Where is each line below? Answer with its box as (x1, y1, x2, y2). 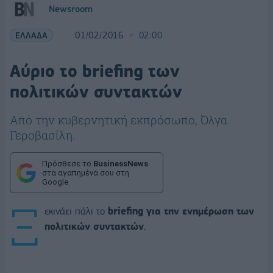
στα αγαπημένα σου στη (42, 168, 129, 177)
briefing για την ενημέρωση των (108, 205, 254, 217)
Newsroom (49, 4, 93, 15)
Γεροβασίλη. (10, 127, 75, 143)
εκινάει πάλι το (44, 205, 108, 217)
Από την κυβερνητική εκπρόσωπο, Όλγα (10, 112, 227, 127)
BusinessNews (93, 159, 148, 168)
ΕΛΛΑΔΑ (15, 30, 48, 40)
